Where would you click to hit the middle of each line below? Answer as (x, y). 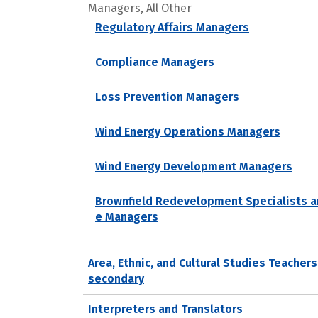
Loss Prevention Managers (167, 97)
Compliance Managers (155, 62)
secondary (116, 278)
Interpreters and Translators (165, 309)
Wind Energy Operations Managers (188, 131)
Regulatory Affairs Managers (172, 27)
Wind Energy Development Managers (194, 166)
